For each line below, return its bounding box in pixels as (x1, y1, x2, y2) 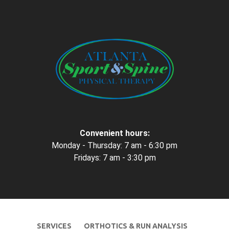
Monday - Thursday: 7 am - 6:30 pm (52, 141, 177, 151)
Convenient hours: (79, 128, 150, 139)
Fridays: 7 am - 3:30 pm (73, 153, 156, 163)
